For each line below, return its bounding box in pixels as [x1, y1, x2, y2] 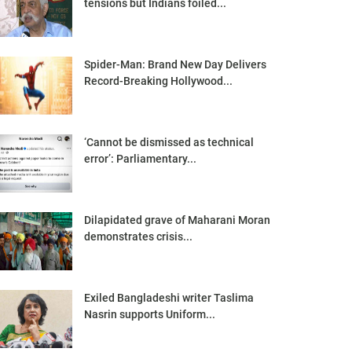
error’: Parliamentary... [84, 152, 196, 166]
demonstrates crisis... [84, 230, 192, 244]
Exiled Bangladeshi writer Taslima [84, 291, 254, 305]
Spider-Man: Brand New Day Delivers [84, 58, 266, 71]
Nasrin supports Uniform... [84, 308, 215, 321]
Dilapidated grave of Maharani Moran [84, 214, 270, 227]
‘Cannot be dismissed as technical [84, 136, 254, 149]
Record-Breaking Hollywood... [84, 75, 233, 88]
